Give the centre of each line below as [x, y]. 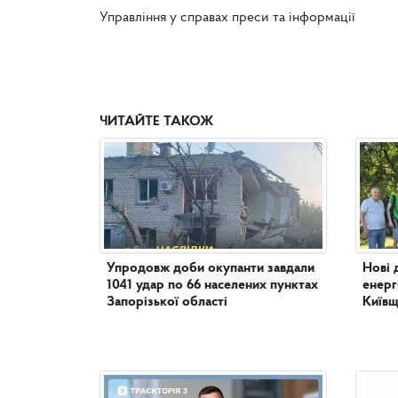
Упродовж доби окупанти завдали [211, 269]
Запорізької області [167, 302]
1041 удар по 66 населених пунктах [212, 286]
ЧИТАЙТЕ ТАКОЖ [156, 122]
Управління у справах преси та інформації [227, 18]
